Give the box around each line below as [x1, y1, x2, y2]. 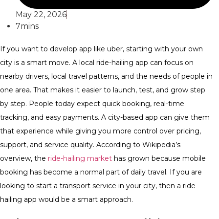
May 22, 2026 [16, 9, 66, 19]
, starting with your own [123, 44, 203, 53]
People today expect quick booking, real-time [29, 99, 184, 108]
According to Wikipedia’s [96, 140, 180, 149]
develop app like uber [50, 44, 123, 53]
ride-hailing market [46, 153, 112, 163]
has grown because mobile [112, 153, 206, 163]
